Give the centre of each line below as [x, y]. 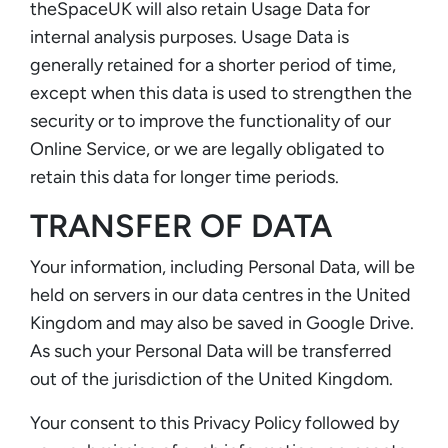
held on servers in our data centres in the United [220, 294]
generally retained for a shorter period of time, [213, 64]
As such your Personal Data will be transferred [211, 350]
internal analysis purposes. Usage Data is [189, 36]
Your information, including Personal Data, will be [222, 266]
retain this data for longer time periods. [184, 176]
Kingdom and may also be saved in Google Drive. [222, 322]
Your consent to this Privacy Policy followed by [214, 422]
